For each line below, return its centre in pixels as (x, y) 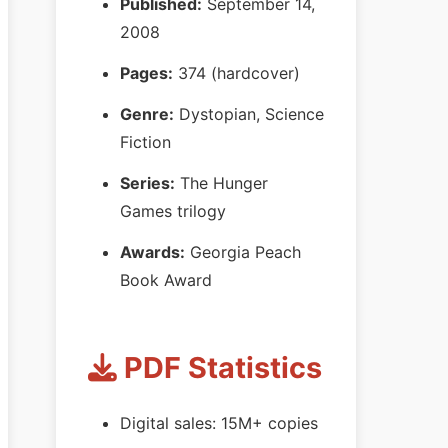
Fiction (145, 141)
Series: (147, 182)
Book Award (166, 279)
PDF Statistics (219, 367)
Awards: (152, 251)
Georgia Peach (243, 251)
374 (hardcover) (236, 73)
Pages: (146, 73)
